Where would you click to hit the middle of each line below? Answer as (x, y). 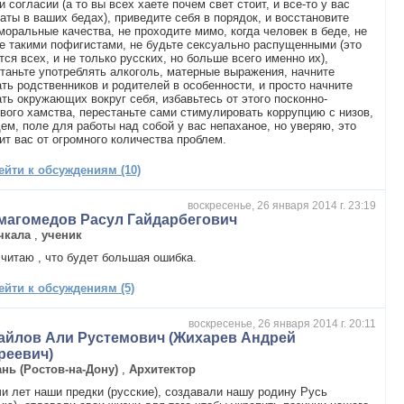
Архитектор (163, 369)
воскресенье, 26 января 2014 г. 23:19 (282, 205)
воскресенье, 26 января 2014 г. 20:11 (282, 323)
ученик (62, 234)
